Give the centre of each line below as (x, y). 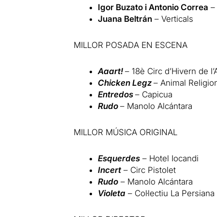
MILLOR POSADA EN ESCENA (130, 45)
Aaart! (112, 71)
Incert (110, 170)
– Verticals (173, 19)
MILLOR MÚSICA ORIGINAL (125, 132)
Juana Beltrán (125, 19)
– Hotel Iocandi (170, 158)
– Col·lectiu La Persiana (170, 193)
